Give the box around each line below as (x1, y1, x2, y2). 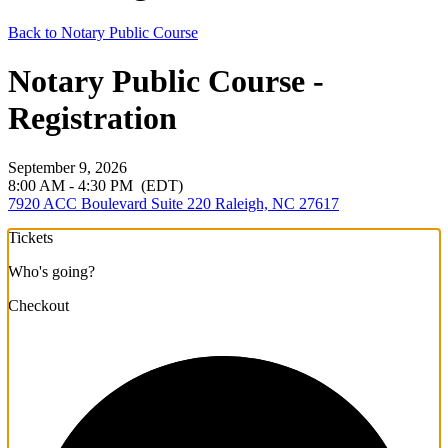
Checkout (8, 296, 69, 314)
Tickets (8, 228, 53, 246)
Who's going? (8, 262, 95, 280)
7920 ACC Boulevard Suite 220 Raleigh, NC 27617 (8, 194, 339, 212)
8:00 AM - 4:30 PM (8, 176, 137, 194)
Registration (8, 100, 177, 137)
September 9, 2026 (8, 158, 127, 176)
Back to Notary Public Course (8, 23, 198, 41)
